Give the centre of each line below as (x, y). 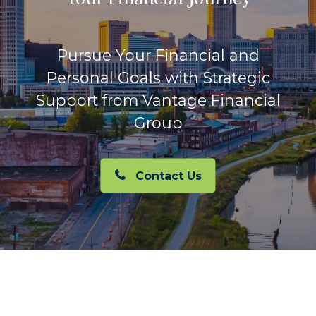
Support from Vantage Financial (158, 100)
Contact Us (168, 176)
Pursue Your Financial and (158, 55)
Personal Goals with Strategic (158, 77)
